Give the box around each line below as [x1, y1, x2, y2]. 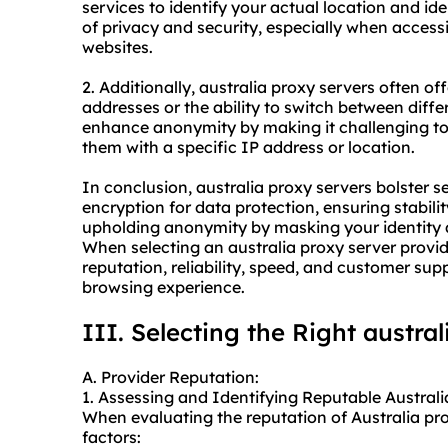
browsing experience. [82, 277, 245, 298]
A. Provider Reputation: [82, 367, 259, 388]
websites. [82, 37, 153, 58]
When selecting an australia [82, 237, 300, 258]
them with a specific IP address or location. [82, 137, 415, 158]
